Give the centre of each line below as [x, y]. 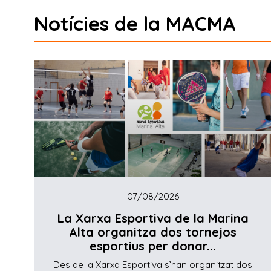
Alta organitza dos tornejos [153, 232]
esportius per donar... [153, 246]
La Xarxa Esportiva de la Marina [153, 218]
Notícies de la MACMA [135, 23]
